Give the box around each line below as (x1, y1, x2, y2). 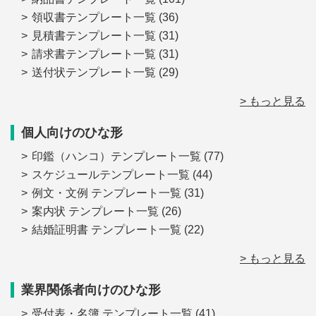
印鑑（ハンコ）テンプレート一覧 (32, 150, 201, 163)
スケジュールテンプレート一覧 (32, 169, 190, 181)
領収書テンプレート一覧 (32, 11, 156, 24)
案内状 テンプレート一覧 (32, 205, 159, 218)
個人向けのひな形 (21, 126, 123, 140)
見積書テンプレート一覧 (32, 30, 156, 42)
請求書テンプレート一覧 (32, 48, 156, 61)
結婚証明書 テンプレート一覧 (32, 224, 181, 236)
